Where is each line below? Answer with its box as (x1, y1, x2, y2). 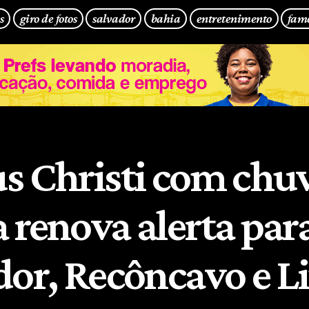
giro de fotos (19, 10, 77, 26)
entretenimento (196, 10, 272, 26)
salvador (92, 10, 135, 26)
